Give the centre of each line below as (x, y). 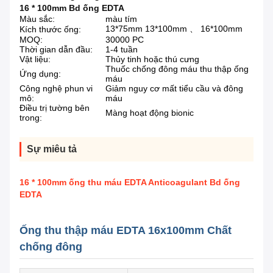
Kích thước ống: (50, 30)
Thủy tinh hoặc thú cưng (152, 59)
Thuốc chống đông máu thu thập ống (177, 69)
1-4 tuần (122, 50)
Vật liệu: (35, 59)
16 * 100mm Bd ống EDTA (72, 8)
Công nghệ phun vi (56, 89)
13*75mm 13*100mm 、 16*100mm (174, 29)
